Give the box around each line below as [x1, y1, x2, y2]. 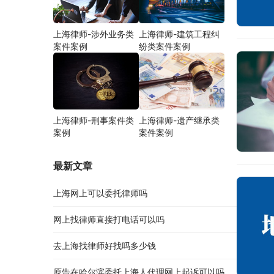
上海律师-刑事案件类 [53, 115, 134, 126]
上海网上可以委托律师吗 [53, 188, 147, 199]
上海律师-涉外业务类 [53, 28, 134, 39]
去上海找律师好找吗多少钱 [53, 240, 156, 251]
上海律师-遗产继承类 [139, 115, 220, 126]
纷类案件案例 [139, 40, 190, 51]
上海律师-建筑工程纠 [139, 28, 220, 39]
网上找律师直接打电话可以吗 [53, 214, 165, 225]
